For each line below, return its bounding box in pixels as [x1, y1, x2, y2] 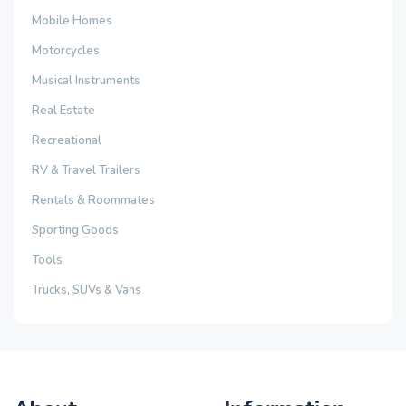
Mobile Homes [32, 13, 112, 29]
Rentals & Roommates [32, 192, 155, 208]
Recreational [32, 132, 101, 149]
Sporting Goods [32, 222, 119, 238]
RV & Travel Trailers [32, 162, 140, 179]
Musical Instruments [32, 72, 140, 89]
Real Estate [32, 102, 95, 119]
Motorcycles [32, 43, 100, 59]
